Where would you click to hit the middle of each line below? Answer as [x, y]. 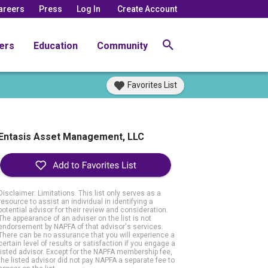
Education [56, 45]
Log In [89, 9]
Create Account [147, 9]
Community [122, 45]
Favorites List [152, 85]
